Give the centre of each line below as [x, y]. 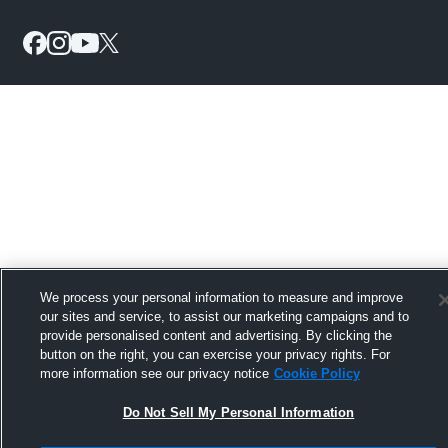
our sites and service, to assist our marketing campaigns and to [224, 316]
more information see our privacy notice [154, 373]
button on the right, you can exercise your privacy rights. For [214, 354]
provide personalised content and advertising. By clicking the [215, 335]
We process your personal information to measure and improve [221, 297]
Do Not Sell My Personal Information [238, 412]
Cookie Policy [316, 373]
